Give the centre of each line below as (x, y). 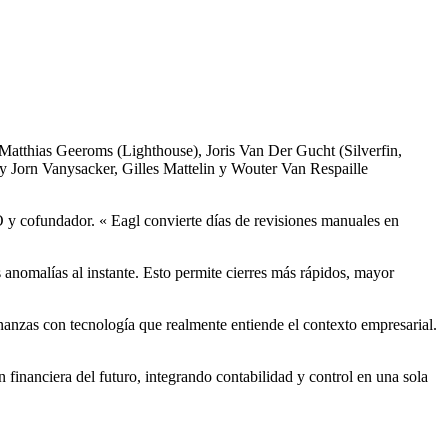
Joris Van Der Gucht (270, 150)
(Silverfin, (368, 150)
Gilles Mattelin (168, 168)
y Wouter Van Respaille (291, 168)
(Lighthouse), (159, 150)
